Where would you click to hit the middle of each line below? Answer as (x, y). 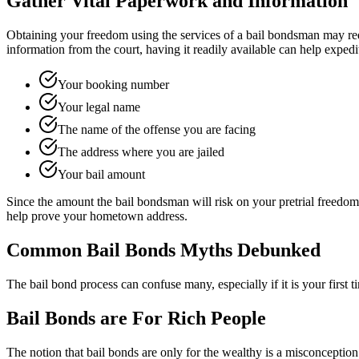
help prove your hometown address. (97, 216)
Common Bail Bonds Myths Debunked (163, 250)
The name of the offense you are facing (157, 130)
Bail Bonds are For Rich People (136, 318)
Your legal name (99, 107)
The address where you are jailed (141, 152)
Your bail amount (101, 175)
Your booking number (113, 85)
